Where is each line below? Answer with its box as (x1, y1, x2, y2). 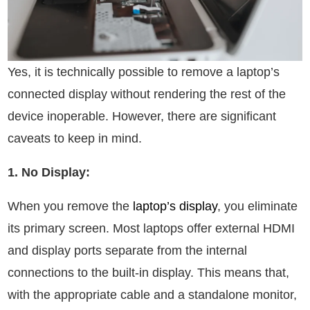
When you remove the (8, 199, 133, 213)
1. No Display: (8, 165, 90, 179)
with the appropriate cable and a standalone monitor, (8, 287, 297, 302)
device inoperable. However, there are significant (8, 109, 276, 123)
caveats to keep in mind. (8, 131, 142, 145)
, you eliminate (217, 199, 298, 213)
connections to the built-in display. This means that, (8, 265, 289, 280)
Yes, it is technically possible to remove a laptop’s (8, 64, 280, 79)
